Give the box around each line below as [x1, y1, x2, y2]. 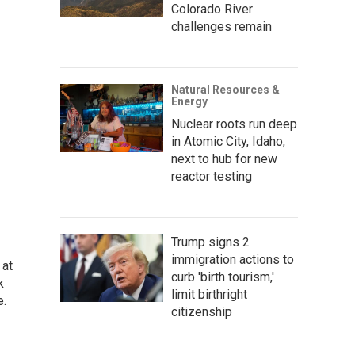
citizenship [171, 303, 232, 319]
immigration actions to [171, 251, 294, 267]
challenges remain [171, 18, 272, 34]
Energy [171, 94, 208, 108]
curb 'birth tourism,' [171, 269, 274, 284]
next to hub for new [171, 151, 277, 166]
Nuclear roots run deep [171, 116, 297, 132]
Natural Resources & [171, 82, 280, 96]
